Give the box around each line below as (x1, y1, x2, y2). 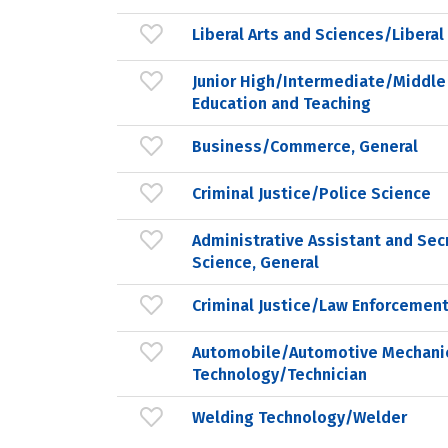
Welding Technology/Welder (192, 407, 407, 427)
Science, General (192, 252, 319, 272)
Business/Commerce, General (192, 136, 418, 156)
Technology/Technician (192, 364, 367, 384)
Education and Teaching (192, 93, 371, 113)
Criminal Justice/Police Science (192, 183, 431, 203)
